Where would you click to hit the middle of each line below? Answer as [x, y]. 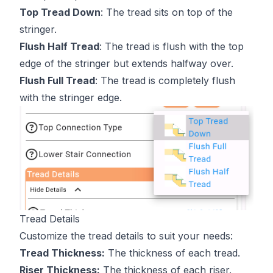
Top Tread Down [60, 12]
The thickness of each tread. [172, 253]
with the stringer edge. [71, 97]
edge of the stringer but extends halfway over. [126, 63]
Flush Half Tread [59, 46]
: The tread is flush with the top [172, 46]
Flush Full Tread [57, 80]
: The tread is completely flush [165, 80]
